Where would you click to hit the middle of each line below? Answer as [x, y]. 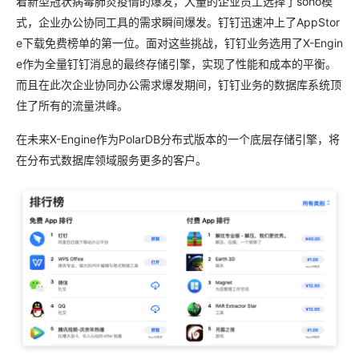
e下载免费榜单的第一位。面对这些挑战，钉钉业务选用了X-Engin [179, 42]
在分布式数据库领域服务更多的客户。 [111, 159]
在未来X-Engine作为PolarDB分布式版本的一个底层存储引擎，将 [178, 139]
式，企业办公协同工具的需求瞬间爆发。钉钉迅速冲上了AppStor [178, 22]
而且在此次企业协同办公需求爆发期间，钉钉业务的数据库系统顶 [179, 84]
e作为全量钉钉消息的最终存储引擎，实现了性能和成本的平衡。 [176, 63]
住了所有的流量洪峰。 [72, 105]
